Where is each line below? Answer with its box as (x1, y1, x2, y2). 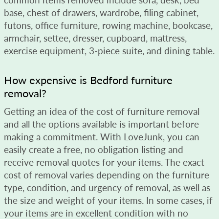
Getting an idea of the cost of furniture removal (4, 105, 199, 117)
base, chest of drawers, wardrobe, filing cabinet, (4, 6, 198, 18)
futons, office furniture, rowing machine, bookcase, (4, 19, 213, 31)
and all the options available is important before (4, 118, 199, 130)
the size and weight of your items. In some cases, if (4, 194, 213, 206)
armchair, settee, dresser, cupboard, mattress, (4, 32, 187, 44)
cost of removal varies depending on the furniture (4, 169, 209, 180)
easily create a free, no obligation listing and (4, 143, 183, 155)
